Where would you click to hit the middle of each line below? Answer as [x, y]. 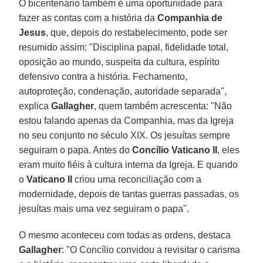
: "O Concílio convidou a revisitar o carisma [151, 249]
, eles [229, 150]
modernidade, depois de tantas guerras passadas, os [129, 194]
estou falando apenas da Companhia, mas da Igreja [127, 120]
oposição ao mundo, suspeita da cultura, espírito [119, 62]
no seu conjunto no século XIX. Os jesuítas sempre [125, 135]
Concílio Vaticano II [175, 150]
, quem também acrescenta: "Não [163, 106]
